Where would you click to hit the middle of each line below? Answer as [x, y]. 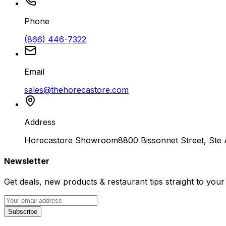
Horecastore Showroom [71, 140]
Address [40, 122]
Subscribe [23, 212]
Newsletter [27, 161]
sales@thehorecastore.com [76, 90]
